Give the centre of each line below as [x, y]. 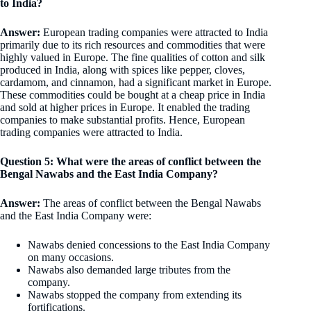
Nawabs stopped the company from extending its [135, 294]
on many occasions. [71, 257]
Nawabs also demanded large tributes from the [129, 269]
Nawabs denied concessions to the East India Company [149, 244]
